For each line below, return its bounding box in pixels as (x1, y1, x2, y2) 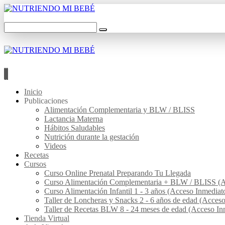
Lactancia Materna (44, 115, 103, 123)
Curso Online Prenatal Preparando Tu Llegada (44, 169, 191, 177)
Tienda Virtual (24, 214, 69, 222)
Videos (44, 142, 66, 150)
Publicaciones (24, 96, 68, 105)
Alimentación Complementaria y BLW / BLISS (44, 105, 195, 114)
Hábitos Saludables (44, 124, 105, 132)
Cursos (24, 160, 46, 168)
